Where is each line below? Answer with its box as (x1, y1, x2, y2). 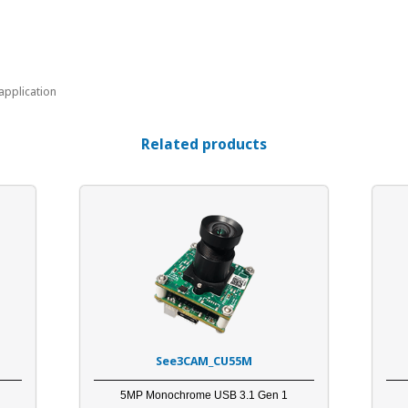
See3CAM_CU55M (156, 353, 253, 368)
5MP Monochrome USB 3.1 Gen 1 (120, 388, 289, 402)
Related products (140, 136, 267, 153)
